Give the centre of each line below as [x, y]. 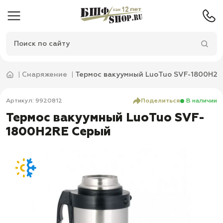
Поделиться [161, 101]
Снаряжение [45, 75]
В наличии [202, 101]
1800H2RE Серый [58, 132]
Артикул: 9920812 [34, 101]
